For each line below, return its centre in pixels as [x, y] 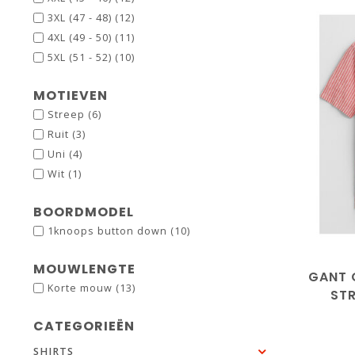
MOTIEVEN [71, 95]
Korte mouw [82, 288]
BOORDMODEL [84, 212]
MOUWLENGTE [84, 269]
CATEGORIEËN [84, 326]
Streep [68, 115]
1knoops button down [109, 231]
